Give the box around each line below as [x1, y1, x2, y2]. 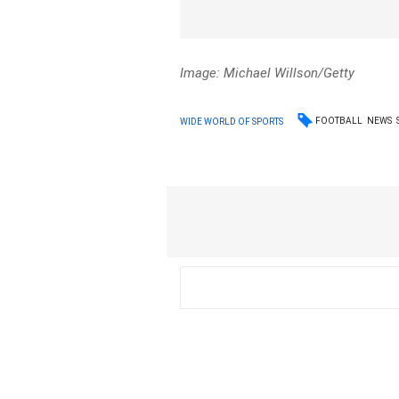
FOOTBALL [315, 116, 363, 126]
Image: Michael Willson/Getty [180, 65, 355, 81]
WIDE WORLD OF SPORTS [180, 116, 284, 126]
